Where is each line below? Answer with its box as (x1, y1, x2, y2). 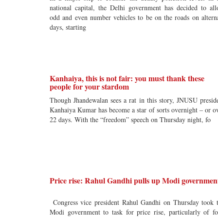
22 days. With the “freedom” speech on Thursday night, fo (50, 115, 211, 124)
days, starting (50, 22, 86, 32)
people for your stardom (50, 81, 129, 92)
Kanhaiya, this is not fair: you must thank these (50, 73, 204, 84)
